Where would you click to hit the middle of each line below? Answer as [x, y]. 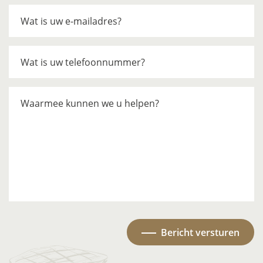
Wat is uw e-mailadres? [71, 21]
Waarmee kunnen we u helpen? [90, 103]
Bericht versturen [200, 232]
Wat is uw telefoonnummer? [83, 62]
